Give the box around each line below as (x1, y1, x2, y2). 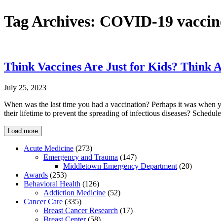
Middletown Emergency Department (63, 161, 177, 170)
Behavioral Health (24, 179, 80, 188)
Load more (8, 127, 38, 135)
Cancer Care (24, 197, 63, 206)
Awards (24, 170, 48, 179)
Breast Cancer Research (43, 206, 118, 215)
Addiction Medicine (43, 188, 106, 197)
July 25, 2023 (4, 83, 46, 92)
